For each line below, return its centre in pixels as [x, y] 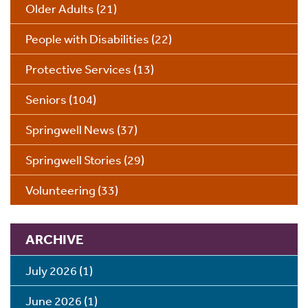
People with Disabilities [87, 39]
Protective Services [78, 69]
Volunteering [60, 190]
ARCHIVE [55, 240]
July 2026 [51, 271]
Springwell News [70, 130]
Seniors [46, 99]
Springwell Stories [74, 160]
